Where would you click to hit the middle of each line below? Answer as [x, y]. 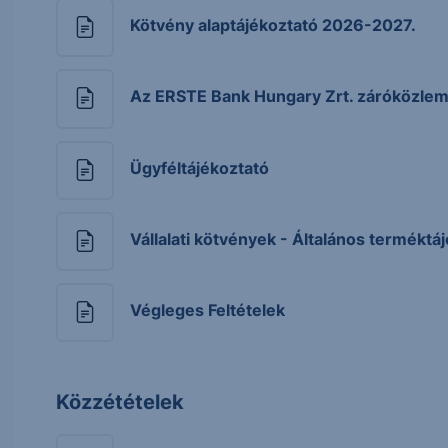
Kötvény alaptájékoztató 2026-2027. [273, 25]
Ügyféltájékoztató [200, 167]
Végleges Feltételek [208, 310]
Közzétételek [120, 402]
